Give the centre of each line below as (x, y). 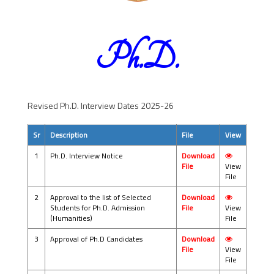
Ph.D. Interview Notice (87, 155)
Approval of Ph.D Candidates (96, 239)
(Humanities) (71, 218)
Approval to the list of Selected (101, 197)
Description (69, 135)
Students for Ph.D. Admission (98, 207)
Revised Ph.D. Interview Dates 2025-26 (101, 105)
